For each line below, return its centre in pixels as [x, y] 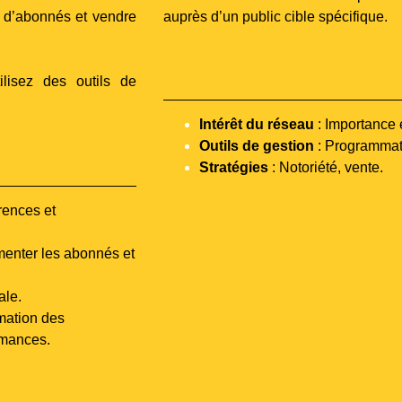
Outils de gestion [257, 145]
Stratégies [234, 167]
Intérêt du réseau [257, 124]
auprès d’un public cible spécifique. [277, 17]
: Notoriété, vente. [326, 167]
